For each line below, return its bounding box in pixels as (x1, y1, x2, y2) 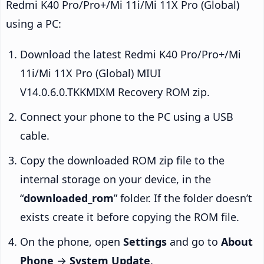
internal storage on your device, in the (20, 172, 211, 187)
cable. (20, 128, 49, 143)
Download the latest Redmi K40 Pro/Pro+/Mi (20, 47, 241, 62)
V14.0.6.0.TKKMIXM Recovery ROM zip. (20, 85, 210, 100)
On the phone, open (20, 235, 123, 249)
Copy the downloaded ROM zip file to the (20, 153, 225, 168)
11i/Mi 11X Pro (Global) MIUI (20, 66, 161, 81)
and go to (167, 235, 221, 249)
